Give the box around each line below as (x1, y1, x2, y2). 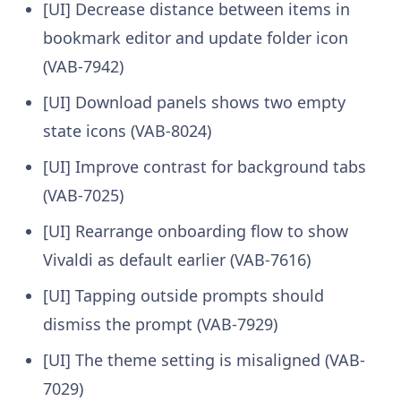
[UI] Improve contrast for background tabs (42, 155, 366, 177)
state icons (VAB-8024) (42, 119, 211, 141)
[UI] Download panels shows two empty (42, 90, 346, 113)
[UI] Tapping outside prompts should (42, 284, 324, 306)
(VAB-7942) (42, 55, 124, 77)
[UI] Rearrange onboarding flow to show (42, 219, 348, 242)
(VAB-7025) (42, 183, 124, 206)
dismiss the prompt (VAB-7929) (42, 312, 277, 335)
